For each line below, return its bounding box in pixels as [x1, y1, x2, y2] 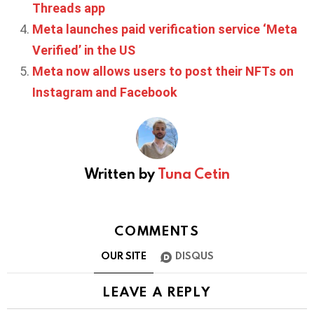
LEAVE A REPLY [103, 282, 211, 301]
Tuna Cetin [157, 163, 230, 182]
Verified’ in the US [32, 42, 135, 57]
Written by [84, 163, 158, 182]
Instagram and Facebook [32, 84, 177, 100]
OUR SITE [100, 249, 146, 263]
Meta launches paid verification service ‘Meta [32, 21, 297, 36]
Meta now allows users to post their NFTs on [32, 63, 294, 78]
